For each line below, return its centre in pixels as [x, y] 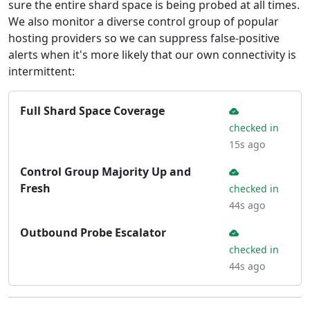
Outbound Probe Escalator [93, 232]
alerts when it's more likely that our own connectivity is [152, 55]
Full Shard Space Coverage [92, 111]
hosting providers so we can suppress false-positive [144, 38]
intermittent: [42, 71]
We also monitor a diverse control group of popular [144, 21]
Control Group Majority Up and [106, 172]
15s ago [247, 144]
